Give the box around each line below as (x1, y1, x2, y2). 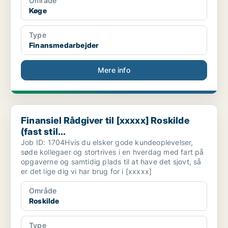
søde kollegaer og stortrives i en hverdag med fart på (21, 148, 204, 157)
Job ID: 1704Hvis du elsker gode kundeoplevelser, (21, 138, 193, 147)
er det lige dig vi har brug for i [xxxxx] (21, 167, 152, 176)
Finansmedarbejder (29, 41, 99, 50)
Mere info (98, 66, 130, 75)
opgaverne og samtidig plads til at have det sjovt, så (21, 157, 202, 166)
